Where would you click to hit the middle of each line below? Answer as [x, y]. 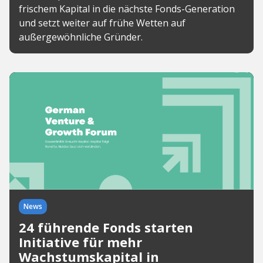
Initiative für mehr [80, 242]
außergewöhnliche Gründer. [81, 37]
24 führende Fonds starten [106, 227]
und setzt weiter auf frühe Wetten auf [102, 23]
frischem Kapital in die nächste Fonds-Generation [127, 9]
